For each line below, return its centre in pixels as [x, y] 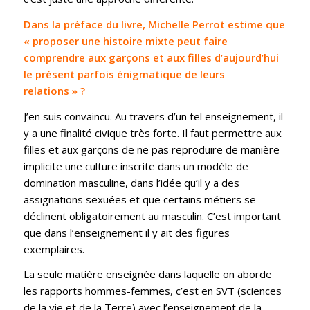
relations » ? [54, 90]
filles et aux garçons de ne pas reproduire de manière [151, 149]
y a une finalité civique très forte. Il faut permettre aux [152, 133]
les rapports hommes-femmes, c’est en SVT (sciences [152, 291]
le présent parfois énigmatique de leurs [124, 74]
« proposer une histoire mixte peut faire [125, 40]
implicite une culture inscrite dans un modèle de [136, 166]
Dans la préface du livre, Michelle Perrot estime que [154, 24]
